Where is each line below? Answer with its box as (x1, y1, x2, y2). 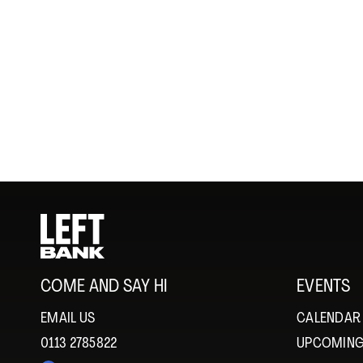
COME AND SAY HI (41, 278, 168, 297)
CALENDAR (296, 311, 361, 327)
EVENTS (296, 278, 351, 297)
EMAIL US (41, 311, 96, 327)
